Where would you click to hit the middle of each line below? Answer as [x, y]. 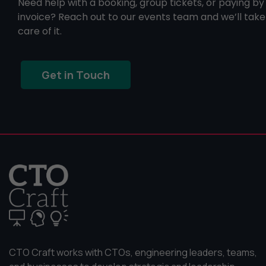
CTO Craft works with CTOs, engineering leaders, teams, [133, 252]
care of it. [40, 31]
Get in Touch [76, 75]
